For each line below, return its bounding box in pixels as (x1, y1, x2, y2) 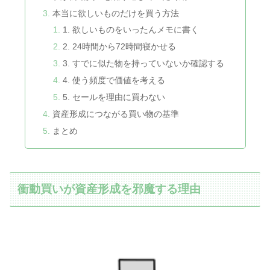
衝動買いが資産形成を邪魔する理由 (17, 183, 201, 196)
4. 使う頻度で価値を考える (63, 75, 166, 86)
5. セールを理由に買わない (63, 92, 166, 102)
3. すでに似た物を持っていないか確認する (63, 58, 225, 69)
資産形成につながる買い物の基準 (52, 108, 179, 119)
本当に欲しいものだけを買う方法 (52, 8, 179, 18)
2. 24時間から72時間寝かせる (63, 42, 177, 52)
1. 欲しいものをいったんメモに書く (63, 25, 199, 35)
